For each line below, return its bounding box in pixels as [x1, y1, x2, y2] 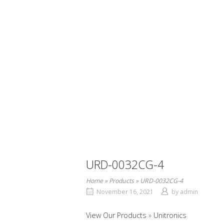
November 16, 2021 [96, 187, 153, 196]
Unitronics [153, 210, 186, 220]
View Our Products [86, 210, 148, 220]
